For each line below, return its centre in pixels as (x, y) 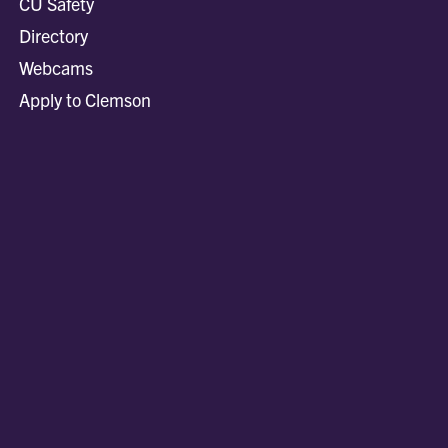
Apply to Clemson (85, 100)
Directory (54, 36)
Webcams (56, 68)
